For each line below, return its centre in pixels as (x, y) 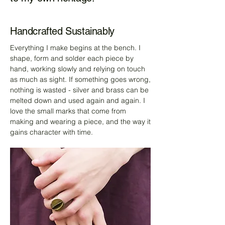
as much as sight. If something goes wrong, (80, 80)
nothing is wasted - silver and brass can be (79, 90)
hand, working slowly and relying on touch (78, 69)
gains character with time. (51, 132)
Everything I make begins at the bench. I (75, 48)
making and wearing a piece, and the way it (80, 122)
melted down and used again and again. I (78, 101)
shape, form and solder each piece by (72, 59)
